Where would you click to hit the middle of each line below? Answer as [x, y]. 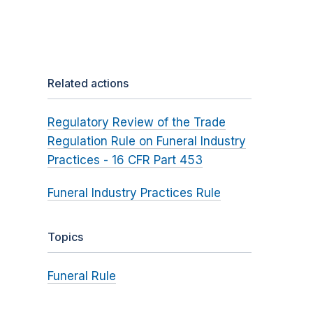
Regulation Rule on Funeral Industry [146, 141]
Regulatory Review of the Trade [136, 123]
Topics [65, 237]
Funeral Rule [81, 276]
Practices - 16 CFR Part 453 [125, 160]
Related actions [88, 83]
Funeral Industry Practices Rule [134, 193]
